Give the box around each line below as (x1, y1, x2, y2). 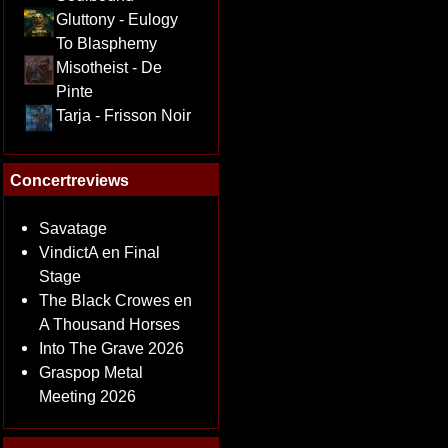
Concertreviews (9, 171, 129, 189)
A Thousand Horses (38, 315, 180, 333)
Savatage (38, 219, 107, 237)
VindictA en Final (38, 243, 160, 261)
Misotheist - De (55, 58, 162, 76)
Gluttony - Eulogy (55, 10, 178, 28)
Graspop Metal (38, 363, 143, 381)
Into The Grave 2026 (38, 339, 184, 357)
